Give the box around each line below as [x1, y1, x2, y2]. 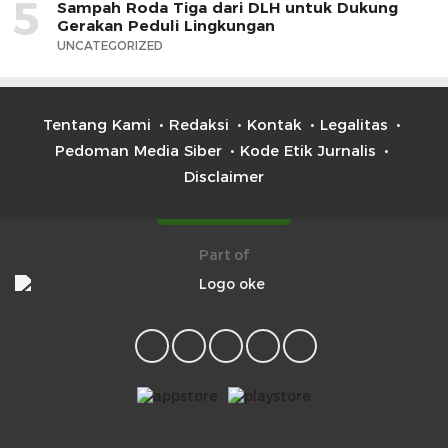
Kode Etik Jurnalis [239, 141, 376, 161]
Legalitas [319, 115, 388, 135]
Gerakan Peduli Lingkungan [57, 16, 275, 36]
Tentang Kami [42, 115, 151, 135]
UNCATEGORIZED [57, 38, 163, 54]
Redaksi [168, 115, 229, 135]
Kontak [246, 115, 302, 135]
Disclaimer [184, 167, 264, 187]
